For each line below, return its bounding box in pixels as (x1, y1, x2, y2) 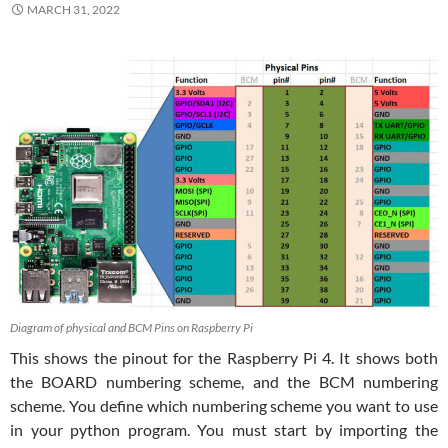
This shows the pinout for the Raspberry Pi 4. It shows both (10, 348, 438, 368)
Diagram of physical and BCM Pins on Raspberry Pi (10, 320, 253, 336)
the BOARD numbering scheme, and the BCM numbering (10, 372, 438, 392)
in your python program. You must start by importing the (10, 420, 438, 440)
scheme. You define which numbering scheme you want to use (10, 396, 438, 416)
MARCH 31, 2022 (27, 2, 120, 18)
